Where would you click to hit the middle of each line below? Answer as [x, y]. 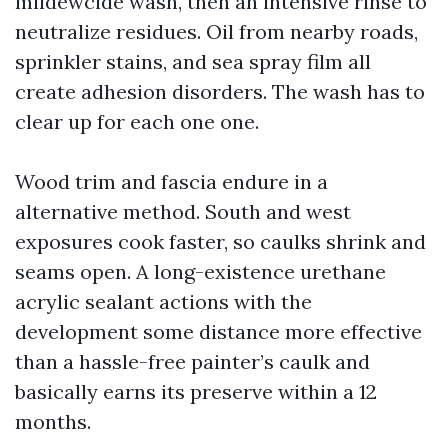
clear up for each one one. [137, 121]
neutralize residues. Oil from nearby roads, [216, 31]
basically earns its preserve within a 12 [196, 391]
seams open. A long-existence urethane [200, 271]
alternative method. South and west [183, 211]
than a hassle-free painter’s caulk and [192, 361]
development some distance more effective [218, 331]
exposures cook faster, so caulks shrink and [220, 241]
